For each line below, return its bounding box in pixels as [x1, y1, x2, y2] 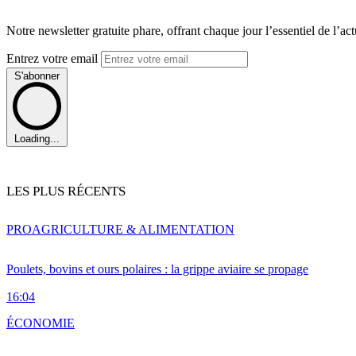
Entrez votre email [6, 51, 101, 65]
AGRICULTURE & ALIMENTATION [32, 222, 234, 237]
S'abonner [14, 69, 60, 82]
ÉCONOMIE [6, 316, 75, 331]
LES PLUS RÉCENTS [6, 184, 126, 199]
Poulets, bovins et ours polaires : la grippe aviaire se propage [6, 262, 308, 277]
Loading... [14, 133, 60, 145]
